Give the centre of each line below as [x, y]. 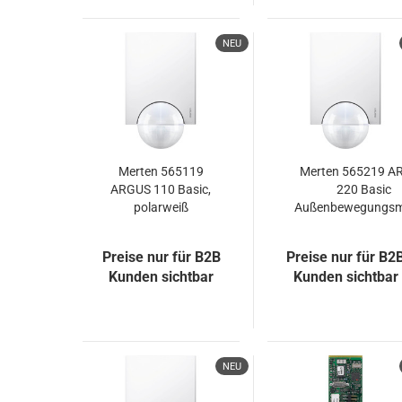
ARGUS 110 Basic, [161, 189]
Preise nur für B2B [161, 257]
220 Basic [364, 189]
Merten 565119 [161, 171]
